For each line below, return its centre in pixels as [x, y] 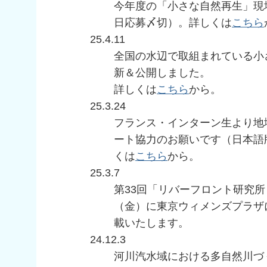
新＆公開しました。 [162, 73]
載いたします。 [151, 223]
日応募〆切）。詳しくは [173, 23]
